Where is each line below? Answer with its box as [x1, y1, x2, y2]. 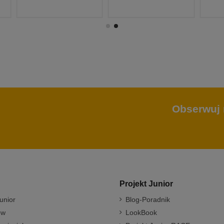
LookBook [125, 208, 157, 217]
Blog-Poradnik [125, 195, 170, 204]
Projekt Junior [119, 179, 173, 188]
